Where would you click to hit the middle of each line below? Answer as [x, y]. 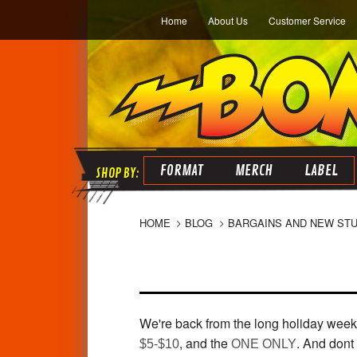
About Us [228, 20]
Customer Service [307, 20]
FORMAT [181, 171]
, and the [205, 343]
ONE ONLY [263, 344]
